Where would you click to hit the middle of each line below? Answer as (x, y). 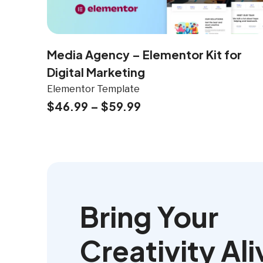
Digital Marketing (96, 72)
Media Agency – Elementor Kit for (144, 55)
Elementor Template (93, 89)
